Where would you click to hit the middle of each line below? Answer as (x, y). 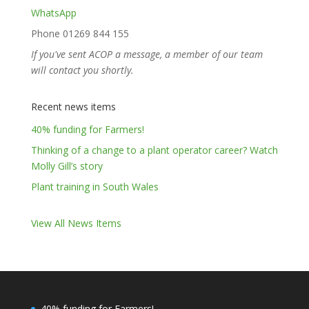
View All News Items (76, 223)
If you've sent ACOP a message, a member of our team (147, 54)
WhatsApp (53, 12)
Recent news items (73, 106)
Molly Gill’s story (67, 166)
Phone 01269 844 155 (80, 33)
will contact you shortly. (82, 70)
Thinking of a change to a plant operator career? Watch (154, 150)
